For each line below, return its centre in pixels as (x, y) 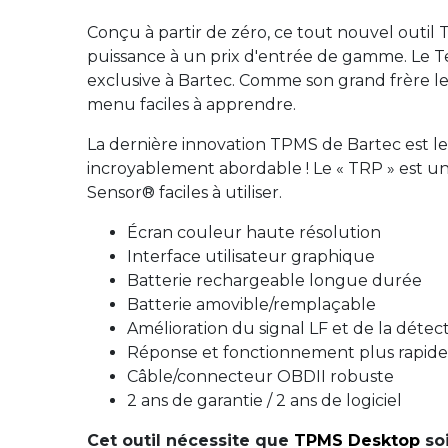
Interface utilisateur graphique (251, 256)
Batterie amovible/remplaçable (251, 304)
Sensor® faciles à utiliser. (184, 192)
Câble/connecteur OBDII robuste (260, 376)
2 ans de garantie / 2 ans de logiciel (264, 400)
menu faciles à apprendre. (191, 104)
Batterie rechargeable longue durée (274, 280)
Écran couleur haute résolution (254, 232)
